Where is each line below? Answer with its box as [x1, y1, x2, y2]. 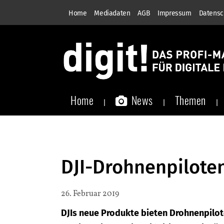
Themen [174, 92, 206, 108]
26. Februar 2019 [61, 188, 119, 199]
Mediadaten [94, 9, 130, 17]
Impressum [157, 9, 191, 17]
